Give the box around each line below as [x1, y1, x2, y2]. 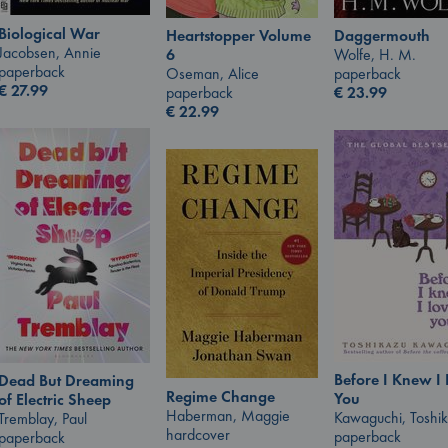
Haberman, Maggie [166, 404, 290, 426]
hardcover [166, 423, 230, 445]
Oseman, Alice [166, 63, 259, 85]
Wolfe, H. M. [334, 44, 416, 66]
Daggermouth [334, 25, 430, 47]
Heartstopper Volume [166, 25, 311, 47]
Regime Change [166, 385, 275, 407]
